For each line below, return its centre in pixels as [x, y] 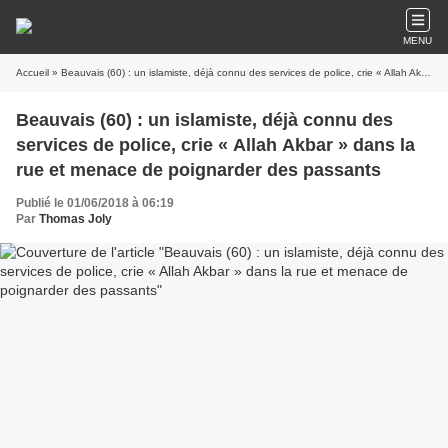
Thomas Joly [75, 219]
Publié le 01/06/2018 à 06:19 [95, 203]
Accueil [32, 72]
